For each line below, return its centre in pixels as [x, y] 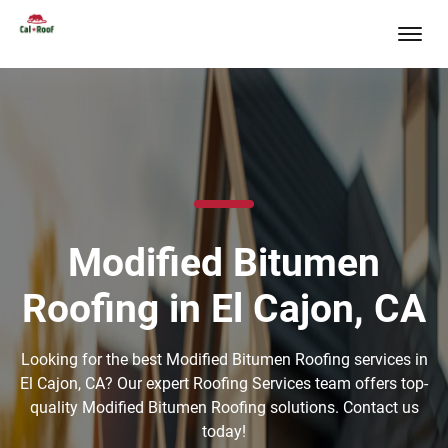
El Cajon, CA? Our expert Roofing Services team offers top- [224, 383]
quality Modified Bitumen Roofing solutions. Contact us [224, 407]
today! [224, 431]
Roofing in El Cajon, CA [224, 309]
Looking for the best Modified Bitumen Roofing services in [224, 359]
